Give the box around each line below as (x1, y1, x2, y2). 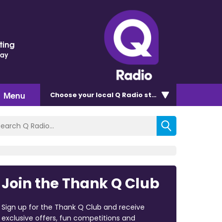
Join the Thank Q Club (1, 173, 160, 193)
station (143, 90, 171, 100)
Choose (50, 90, 78, 100)
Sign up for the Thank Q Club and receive (1, 202, 145, 212)
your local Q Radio (78, 90, 143, 100)
